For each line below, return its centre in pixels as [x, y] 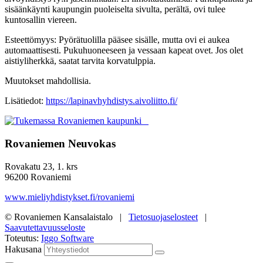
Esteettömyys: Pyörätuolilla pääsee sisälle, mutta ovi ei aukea [117, 40]
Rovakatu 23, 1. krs [41, 166]
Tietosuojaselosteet [163, 217]
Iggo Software [68, 238]
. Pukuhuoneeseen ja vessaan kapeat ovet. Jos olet [151, 50]
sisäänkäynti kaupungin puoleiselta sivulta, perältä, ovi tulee [115, 9]
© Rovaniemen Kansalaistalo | [67, 217]
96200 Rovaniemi [38, 177]
